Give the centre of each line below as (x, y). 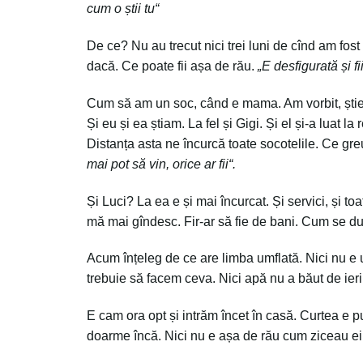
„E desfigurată (299, 66)
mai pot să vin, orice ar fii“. (163, 164)
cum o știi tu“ (123, 9)
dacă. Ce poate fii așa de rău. (172, 66)
